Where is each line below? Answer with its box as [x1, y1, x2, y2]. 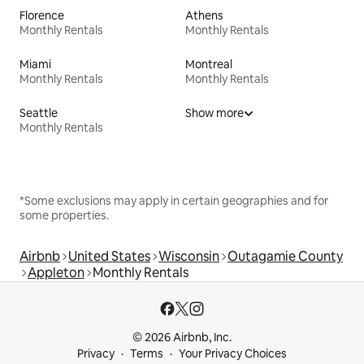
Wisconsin [158, 248, 219, 266]
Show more [185, 106, 244, 121]
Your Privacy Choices [179, 346, 287, 362]
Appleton [28, 264, 84, 282]
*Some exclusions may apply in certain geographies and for [19, 193, 328, 209]
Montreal [185, 57, 232, 72]
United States [68, 248, 150, 266]
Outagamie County [227, 248, 343, 266]
